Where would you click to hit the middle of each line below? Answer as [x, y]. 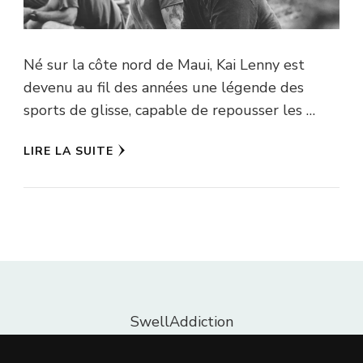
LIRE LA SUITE [68, 152]
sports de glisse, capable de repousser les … [169, 111]
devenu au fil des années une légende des [164, 88]
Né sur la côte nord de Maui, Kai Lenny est [164, 65]
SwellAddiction [181, 322]
